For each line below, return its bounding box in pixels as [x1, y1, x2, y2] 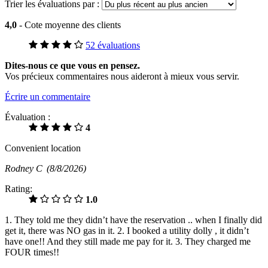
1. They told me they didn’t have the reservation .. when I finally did [5, 214, 262, 225]
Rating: [5, 183, 32, 194]
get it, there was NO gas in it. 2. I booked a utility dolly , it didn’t [5, 225, 249, 236]
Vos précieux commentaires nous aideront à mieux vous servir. [5, 71, 239, 81]
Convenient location [5, 142, 81, 153]
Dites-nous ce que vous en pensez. [5, 60, 140, 71]
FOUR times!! [5, 246, 59, 257]
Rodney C [5, 163, 47, 173]
